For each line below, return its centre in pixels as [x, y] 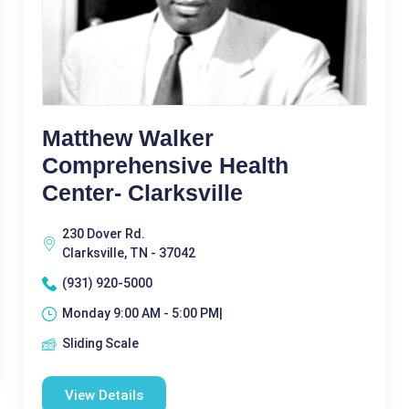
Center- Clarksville [142, 193]
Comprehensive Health [165, 165]
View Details [104, 395]
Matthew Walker [127, 138]
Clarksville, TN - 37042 [128, 253]
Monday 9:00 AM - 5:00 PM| [142, 313]
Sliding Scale [100, 343]
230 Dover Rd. [103, 234]
